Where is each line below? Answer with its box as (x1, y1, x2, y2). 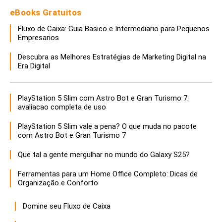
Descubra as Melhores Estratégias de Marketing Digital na (18, 52, 206, 61)
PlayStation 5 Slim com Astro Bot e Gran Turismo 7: (18, 93, 189, 103)
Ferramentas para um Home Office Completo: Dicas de (18, 169, 198, 178)
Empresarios (18, 33, 59, 42)
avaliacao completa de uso (18, 102, 106, 111)
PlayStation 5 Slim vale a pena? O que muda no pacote (18, 121, 197, 131)
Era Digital (18, 61, 50, 70)
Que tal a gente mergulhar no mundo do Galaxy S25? (18, 150, 190, 159)
